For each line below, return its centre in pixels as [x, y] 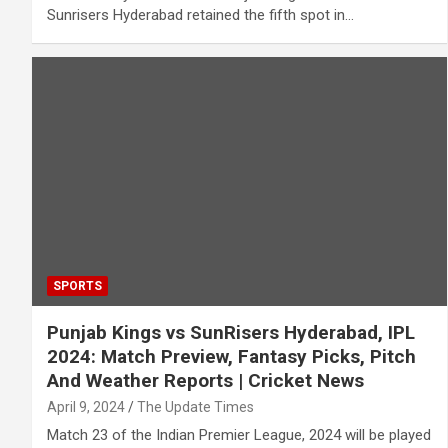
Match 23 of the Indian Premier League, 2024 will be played [239, 434]
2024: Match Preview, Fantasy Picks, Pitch [231, 356]
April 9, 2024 [86, 406]
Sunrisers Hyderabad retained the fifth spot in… [200, 15]
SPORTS [77, 285]
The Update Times [195, 406]
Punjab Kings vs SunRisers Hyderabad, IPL [231, 332]
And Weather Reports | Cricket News [205, 380]
